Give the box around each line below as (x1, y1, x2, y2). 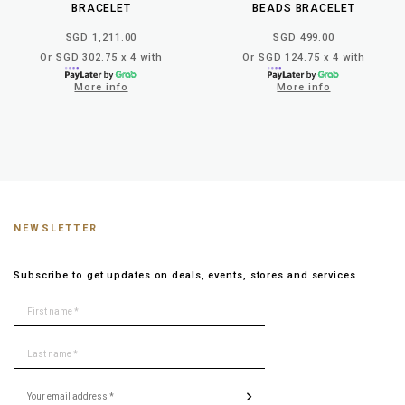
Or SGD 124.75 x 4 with (242, 51, 365, 63)
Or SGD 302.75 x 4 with (40, 51, 163, 63)
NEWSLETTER (14, 221, 98, 234)
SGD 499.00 (273, 31, 334, 43)
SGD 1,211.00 (65, 31, 137, 43)
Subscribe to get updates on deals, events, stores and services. (14, 268, 360, 281)
